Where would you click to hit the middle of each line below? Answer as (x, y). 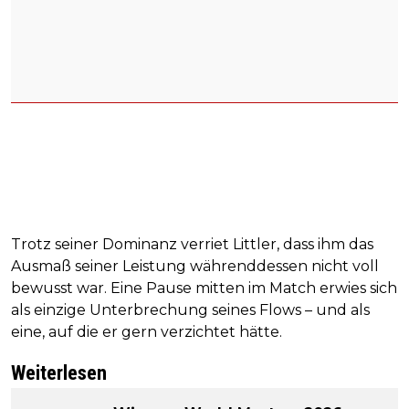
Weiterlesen (59, 373)
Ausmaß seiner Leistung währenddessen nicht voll (195, 267)
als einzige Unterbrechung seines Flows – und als (190, 310)
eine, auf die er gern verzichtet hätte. (147, 332)
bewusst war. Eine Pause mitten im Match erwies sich (204, 288)
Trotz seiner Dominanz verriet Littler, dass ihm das (192, 245)
